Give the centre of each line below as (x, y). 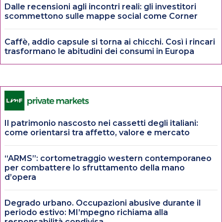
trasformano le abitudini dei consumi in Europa (99, 51)
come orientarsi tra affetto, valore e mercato (97, 132)
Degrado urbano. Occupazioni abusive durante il (103, 203)
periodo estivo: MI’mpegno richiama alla (86, 212)
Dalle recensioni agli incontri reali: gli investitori (100, 6)
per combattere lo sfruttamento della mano (95, 167)
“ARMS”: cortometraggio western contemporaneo (108, 158)
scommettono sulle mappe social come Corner (101, 16)
